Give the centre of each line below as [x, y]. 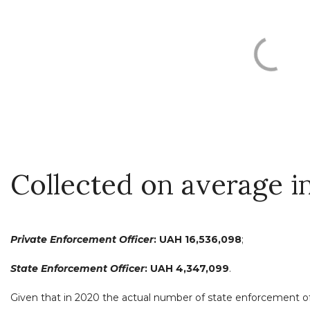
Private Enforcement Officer [82, 239]
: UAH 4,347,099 [187, 268]
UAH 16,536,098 [200, 239]
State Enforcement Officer [77, 268]
